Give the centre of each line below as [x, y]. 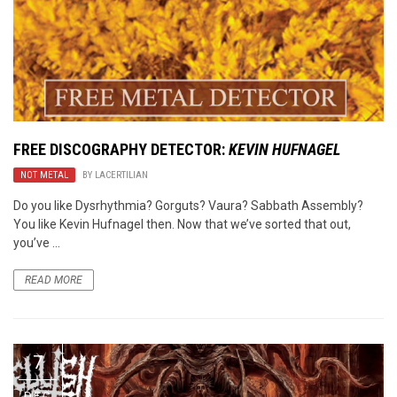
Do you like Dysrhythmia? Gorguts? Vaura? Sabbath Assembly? [188, 205]
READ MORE [54, 280]
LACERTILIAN [121, 175]
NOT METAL [44, 175]
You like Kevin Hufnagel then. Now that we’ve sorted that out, [182, 224]
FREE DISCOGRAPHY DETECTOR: [121, 149]
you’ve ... [37, 242]
